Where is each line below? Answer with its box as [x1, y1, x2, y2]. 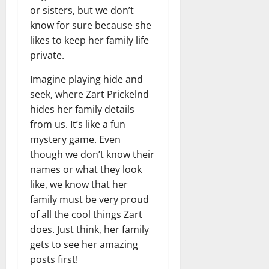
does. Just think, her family [30, 222, 149, 236]
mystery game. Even [30, 132, 121, 146]
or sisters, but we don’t [30, 3, 134, 17]
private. [30, 48, 64, 62]
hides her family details [30, 102, 134, 116]
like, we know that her [30, 177, 128, 191]
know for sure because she [30, 18, 151, 32]
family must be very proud [30, 192, 149, 206]
